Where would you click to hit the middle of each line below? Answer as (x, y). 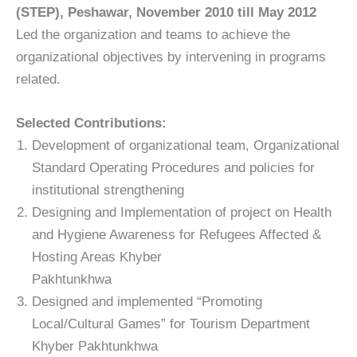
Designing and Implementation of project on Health (182, 213)
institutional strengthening (108, 190)
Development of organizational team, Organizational (186, 146)
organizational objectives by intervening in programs (171, 57)
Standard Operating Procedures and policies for (173, 168)
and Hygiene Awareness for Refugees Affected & (177, 235)
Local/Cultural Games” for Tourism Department (171, 324)
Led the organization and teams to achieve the (153, 35)
